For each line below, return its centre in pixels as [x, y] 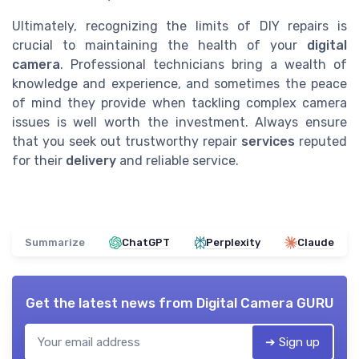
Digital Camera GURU [265, 303]
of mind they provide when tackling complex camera [179, 103]
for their [39, 161]
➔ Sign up [292, 343]
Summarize [55, 243]
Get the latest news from [111, 303]
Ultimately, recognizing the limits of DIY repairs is [179, 26]
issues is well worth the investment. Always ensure [179, 123]
